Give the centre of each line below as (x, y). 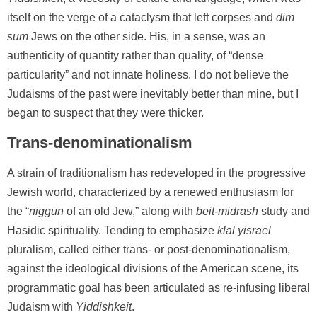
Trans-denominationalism (100, 142)
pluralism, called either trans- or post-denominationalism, (149, 249)
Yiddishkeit (104, 306)
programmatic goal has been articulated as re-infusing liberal (158, 287)
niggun (46, 211)
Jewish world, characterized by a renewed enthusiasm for (150, 192)
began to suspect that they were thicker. (105, 113)
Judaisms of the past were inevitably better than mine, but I (153, 93)
